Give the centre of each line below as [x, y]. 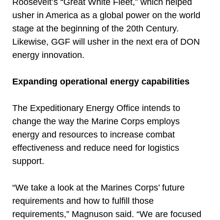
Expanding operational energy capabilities [101, 82]
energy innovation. [48, 55]
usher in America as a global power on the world [106, 15]
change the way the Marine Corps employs [96, 121]
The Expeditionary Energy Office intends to [96, 108]
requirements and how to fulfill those [83, 201]
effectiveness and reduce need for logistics [96, 148]
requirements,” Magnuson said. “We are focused [107, 214]
